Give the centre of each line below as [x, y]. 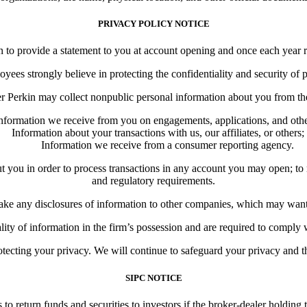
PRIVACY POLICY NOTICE [153, 24]
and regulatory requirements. [153, 181]
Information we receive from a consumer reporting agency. [167, 145]
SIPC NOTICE [153, 278]
